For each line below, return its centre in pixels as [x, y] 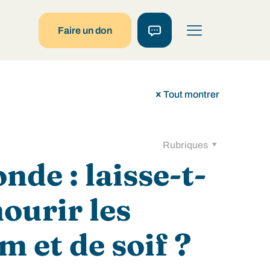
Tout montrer [191, 94]
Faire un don [85, 30]
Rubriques [186, 145]
